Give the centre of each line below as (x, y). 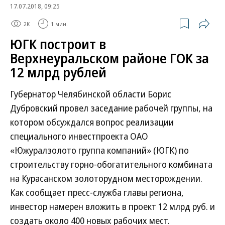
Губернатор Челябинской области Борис (91, 94)
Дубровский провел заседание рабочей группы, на (111, 108)
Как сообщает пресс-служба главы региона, (97, 192)
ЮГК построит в (58, 44)
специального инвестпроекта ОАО (79, 136)
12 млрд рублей (58, 72)
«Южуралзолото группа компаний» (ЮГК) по (99, 150)
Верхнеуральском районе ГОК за (109, 58)
